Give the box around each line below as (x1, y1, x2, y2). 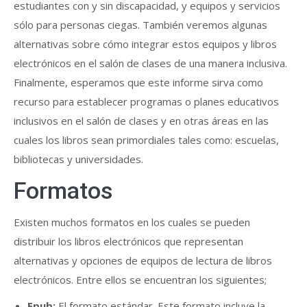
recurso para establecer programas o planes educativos (14, 95, 279, 108)
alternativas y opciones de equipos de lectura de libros (14, 254, 272, 267)
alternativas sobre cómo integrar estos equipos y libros (14, 37, 277, 51)
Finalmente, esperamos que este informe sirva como (14, 75, 263, 89)
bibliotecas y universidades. (14, 152, 143, 166)
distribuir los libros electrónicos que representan (14, 234, 243, 248)
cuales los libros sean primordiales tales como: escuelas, (14, 133, 279, 147)
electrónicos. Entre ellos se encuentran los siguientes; (14, 273, 267, 286)
